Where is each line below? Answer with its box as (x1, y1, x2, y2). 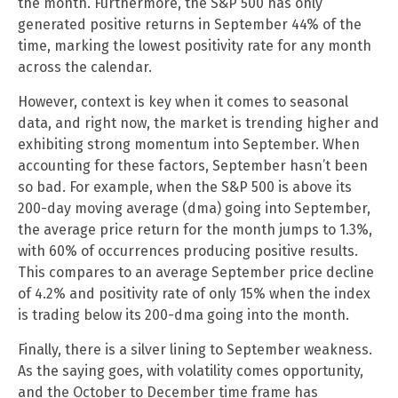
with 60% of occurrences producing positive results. (18, 243, 358, 259)
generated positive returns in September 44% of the (18, 16, 362, 33)
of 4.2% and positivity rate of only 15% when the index (18, 285, 370, 302)
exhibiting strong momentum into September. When (18, 136, 360, 153)
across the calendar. (18, 59, 152, 76)
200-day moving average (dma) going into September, (18, 200, 370, 217)
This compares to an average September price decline (18, 264, 374, 281)
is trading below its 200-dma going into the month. (18, 306, 349, 323)
